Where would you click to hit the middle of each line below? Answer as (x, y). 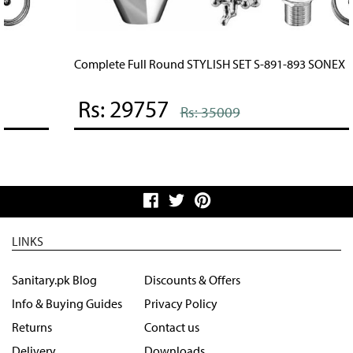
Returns (32, 327)
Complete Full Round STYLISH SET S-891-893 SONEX (152, 63)
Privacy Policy (181, 303)
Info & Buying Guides (67, 303)
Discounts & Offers (192, 279)
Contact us (172, 327)
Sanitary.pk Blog (54, 279)
